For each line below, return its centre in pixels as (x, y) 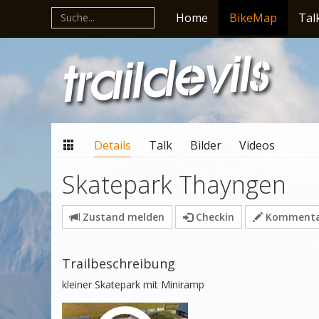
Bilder (206, 145)
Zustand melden (122, 217)
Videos (257, 145)
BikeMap (253, 18)
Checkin (214, 217)
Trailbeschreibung (119, 263)
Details (113, 145)
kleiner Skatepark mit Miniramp (133, 284)
